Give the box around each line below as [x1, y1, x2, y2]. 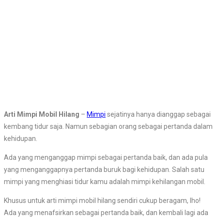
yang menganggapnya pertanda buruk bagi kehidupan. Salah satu [4, 166, 204, 174]
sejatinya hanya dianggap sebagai [106, 110, 211, 119]
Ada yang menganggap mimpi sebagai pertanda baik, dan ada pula [4, 154, 208, 162]
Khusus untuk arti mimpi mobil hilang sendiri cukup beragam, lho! [4, 197, 201, 205]
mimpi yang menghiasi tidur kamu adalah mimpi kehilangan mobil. [4, 178, 205, 186]
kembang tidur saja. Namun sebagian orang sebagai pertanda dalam [4, 123, 213, 131]
